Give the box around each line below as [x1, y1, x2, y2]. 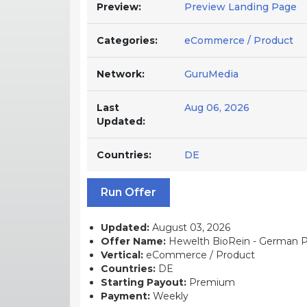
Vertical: [101, 248, 143, 261]
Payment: [101, 289, 150, 302]
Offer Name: [101, 234, 166, 247]
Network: [97, 67, 145, 80]
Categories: [97, 34, 158, 47]
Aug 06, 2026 [184, 101, 249, 114]
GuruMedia [184, 67, 238, 80]
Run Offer [101, 185, 156, 199]
